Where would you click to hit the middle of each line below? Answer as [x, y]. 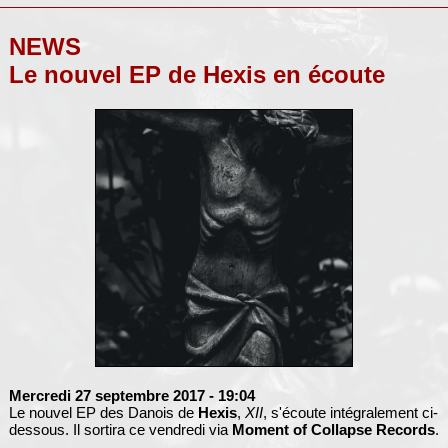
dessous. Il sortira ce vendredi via [120, 429]
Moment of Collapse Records [333, 429]
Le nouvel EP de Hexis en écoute [196, 75]
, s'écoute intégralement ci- [350, 412]
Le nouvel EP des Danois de [103, 412]
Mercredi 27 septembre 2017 [106, 395]
